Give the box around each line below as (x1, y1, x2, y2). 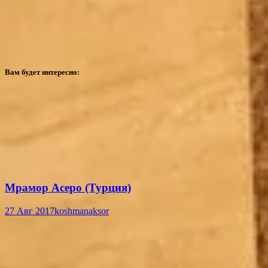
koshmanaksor (54, 206, 109, 217)
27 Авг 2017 (5, 206, 54, 217)
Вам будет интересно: (5, 68, 80, 77)
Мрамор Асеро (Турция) (5, 181, 131, 194)
